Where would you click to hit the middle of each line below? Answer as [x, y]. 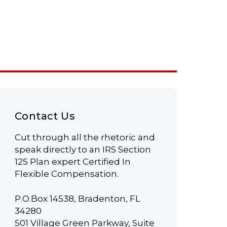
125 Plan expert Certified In [73, 162]
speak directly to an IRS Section [83, 150]
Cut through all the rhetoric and [85, 138]
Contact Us [45, 116]
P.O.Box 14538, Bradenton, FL [78, 199]
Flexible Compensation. [67, 174]
